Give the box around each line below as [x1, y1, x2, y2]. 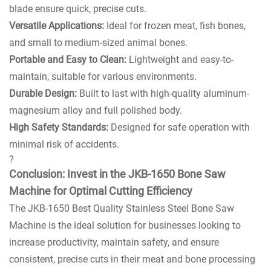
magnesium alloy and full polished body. [9, 104, 182, 116]
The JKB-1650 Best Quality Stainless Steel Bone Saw [9, 202, 234, 214]
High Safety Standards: [9, 121, 108, 133]
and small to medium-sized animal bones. [9, 36, 188, 48]
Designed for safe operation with [108, 121, 250, 133]
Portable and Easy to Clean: [9, 53, 126, 65]
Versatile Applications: [9, 19, 104, 31]
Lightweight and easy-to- [126, 53, 233, 65]
